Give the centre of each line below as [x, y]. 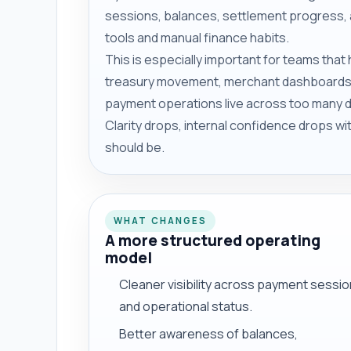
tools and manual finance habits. [197, 37]
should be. [135, 147]
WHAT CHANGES [161, 221]
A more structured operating [213, 240]
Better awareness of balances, [209, 333]
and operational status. [186, 306]
